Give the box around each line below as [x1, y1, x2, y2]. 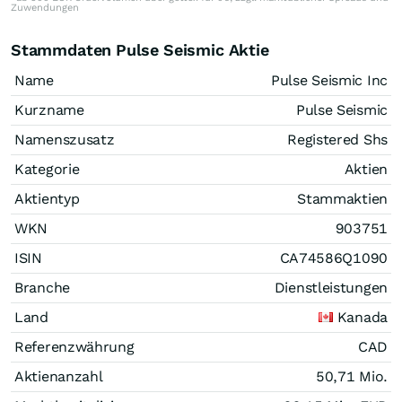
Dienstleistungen [274, 278, 388, 296]
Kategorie [14, 160, 80, 178]
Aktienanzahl [14, 367, 103, 385]
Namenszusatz [14, 130, 115, 148]
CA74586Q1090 [279, 249, 388, 267]
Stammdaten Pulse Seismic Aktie [11, 39, 269, 59]
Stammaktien [297, 189, 388, 207]
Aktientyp [14, 189, 80, 207]
